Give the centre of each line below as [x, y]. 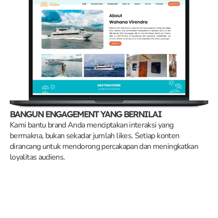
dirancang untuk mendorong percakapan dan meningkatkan [104, 146]
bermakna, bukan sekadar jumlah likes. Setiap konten [95, 136]
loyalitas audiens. [37, 157]
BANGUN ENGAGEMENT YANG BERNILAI [86, 114]
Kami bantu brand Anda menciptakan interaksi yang [92, 125]
